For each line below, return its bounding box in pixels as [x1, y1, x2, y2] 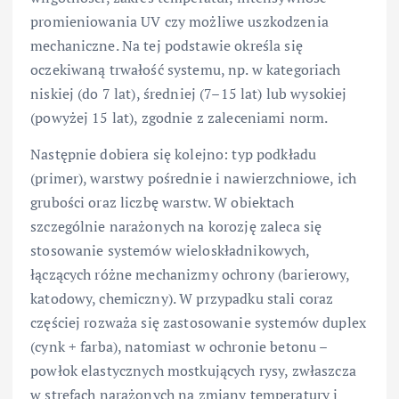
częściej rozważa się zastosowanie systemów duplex [30, 313, 366, 333]
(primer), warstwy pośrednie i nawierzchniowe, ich [30, 168, 356, 189]
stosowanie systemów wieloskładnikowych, [30, 240, 310, 261]
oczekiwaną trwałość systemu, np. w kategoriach [30, 60, 341, 80]
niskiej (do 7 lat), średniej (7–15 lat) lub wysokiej [30, 84, 347, 104]
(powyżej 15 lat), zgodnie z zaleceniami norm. [30, 108, 329, 128]
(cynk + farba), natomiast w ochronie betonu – [30, 337, 328, 357]
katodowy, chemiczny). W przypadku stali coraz [30, 289, 334, 309]
